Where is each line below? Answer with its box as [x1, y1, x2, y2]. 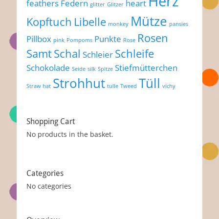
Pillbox [26, 33, 51, 44]
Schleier [83, 48, 113, 60]
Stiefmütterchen [115, 62, 177, 73]
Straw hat [26, 82, 51, 89]
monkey [108, 20, 129, 27]
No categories [26, 181, 71, 191]
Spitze [98, 65, 113, 72]
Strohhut [53, 74, 105, 92]
